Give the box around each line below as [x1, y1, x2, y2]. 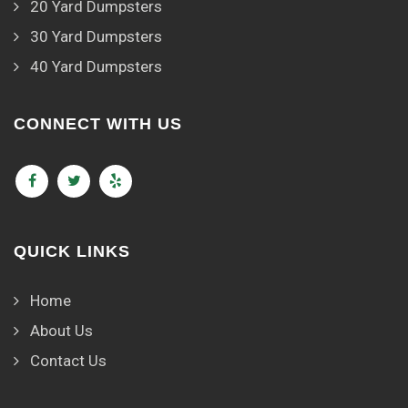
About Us [30, 321, 93, 341]
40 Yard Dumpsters [30, 57, 162, 76]
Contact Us [30, 352, 107, 371]
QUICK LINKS [14, 242, 130, 261]
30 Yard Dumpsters [30, 27, 162, 46]
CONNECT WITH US [14, 115, 182, 134]
